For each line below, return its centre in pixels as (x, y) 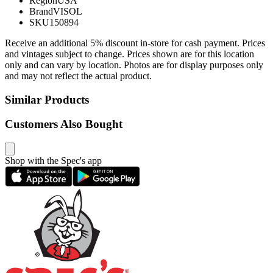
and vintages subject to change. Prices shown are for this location (129, 54)
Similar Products (47, 99)
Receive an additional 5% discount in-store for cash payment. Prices (135, 43)
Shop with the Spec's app (53, 161)
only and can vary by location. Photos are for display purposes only (134, 65)
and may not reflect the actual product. (78, 76)
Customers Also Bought (64, 124)
